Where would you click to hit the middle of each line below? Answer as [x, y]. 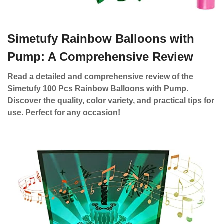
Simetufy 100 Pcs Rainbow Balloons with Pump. [98, 89]
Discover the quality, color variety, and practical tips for [111, 101]
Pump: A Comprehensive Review [100, 57]
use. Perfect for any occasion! [64, 113]
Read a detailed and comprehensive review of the [100, 77]
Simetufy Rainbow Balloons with [101, 39]
